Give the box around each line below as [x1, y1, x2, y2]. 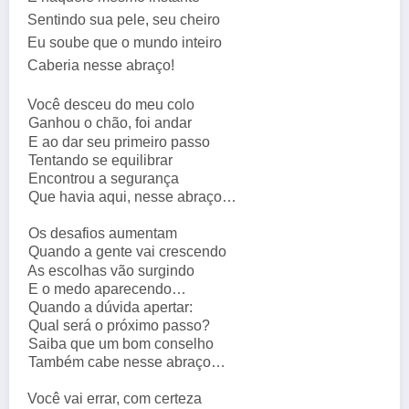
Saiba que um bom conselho [28, 336, 222, 352]
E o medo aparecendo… [27, 280, 194, 297]
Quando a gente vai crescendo [27, 244, 234, 260]
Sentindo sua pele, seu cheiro [27, 12, 220, 28]
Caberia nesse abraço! [27, 58, 182, 74]
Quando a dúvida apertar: [27, 299, 200, 315]
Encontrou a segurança [27, 171, 186, 187]
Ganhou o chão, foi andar [27, 115, 199, 131]
